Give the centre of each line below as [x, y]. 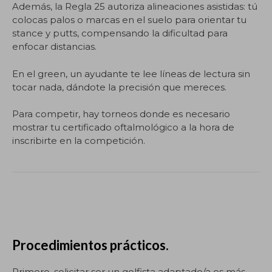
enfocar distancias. [54, 46]
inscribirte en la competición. [79, 141]
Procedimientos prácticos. [90, 245]
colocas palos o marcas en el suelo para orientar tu [129, 20]
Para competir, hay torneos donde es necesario [121, 114]
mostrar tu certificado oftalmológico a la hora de [123, 127]
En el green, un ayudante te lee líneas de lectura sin [131, 73]
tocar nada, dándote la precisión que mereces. [119, 87]
